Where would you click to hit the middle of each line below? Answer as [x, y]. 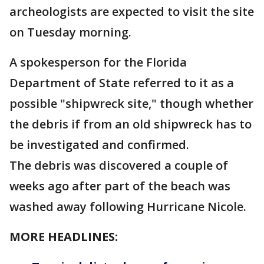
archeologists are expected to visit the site [132, 11]
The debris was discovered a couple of [119, 165]
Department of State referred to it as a [122, 83]
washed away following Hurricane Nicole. [128, 207]
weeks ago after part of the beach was [120, 186]
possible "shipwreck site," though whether [131, 103]
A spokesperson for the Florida [98, 62]
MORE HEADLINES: [64, 237]
